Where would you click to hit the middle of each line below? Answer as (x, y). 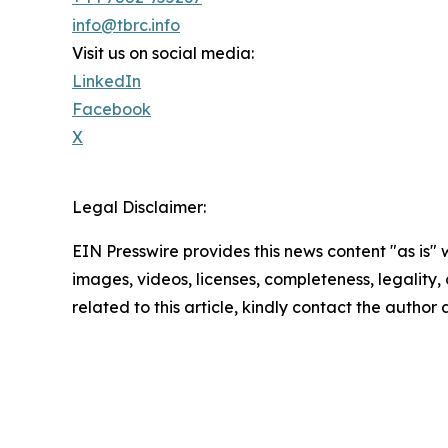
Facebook (111, 108)
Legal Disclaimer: (139, 206)
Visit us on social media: (163, 52)
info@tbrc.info (126, 24)
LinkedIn (106, 80)
